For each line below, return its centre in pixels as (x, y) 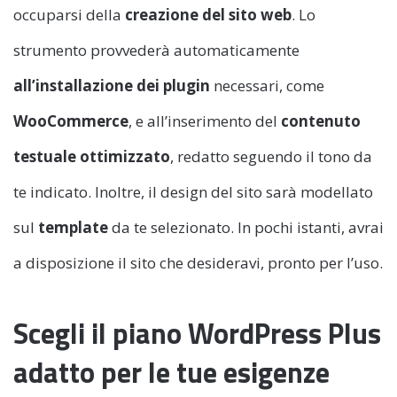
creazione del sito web (208, 14)
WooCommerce (71, 121)
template (73, 227)
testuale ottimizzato (92, 156)
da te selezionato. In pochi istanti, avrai (246, 227)
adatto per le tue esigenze (171, 372)
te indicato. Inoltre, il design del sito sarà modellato (193, 191)
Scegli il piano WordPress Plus (197, 333)
